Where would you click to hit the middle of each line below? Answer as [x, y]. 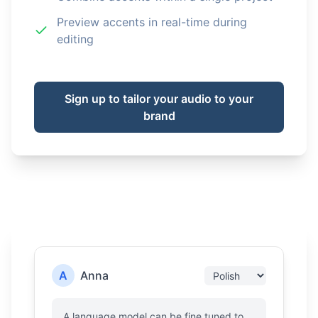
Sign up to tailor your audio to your [159, 99]
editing [75, 39]
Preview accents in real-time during [152, 22]
